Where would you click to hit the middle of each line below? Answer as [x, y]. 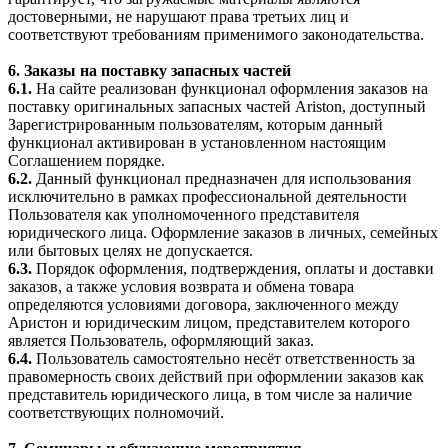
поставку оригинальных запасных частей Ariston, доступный [217, 106]
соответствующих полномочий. [116, 412]
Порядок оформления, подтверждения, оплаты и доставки [233, 268]
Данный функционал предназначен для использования [221, 178]
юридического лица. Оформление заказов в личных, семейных [223, 232]
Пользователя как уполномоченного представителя [183, 214]
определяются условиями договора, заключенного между [203, 304]
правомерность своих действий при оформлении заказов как [216, 376]
